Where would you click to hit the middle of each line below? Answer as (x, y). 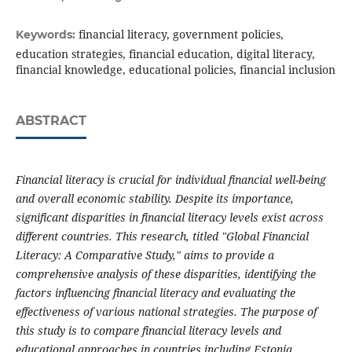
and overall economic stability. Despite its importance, (154, 199)
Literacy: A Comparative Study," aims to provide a (145, 255)
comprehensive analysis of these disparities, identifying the (165, 274)
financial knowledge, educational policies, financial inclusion (175, 70)
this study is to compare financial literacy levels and (148, 331)
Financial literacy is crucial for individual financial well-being (170, 180)
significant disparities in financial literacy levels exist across (169, 218)
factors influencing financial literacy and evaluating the (155, 293)
